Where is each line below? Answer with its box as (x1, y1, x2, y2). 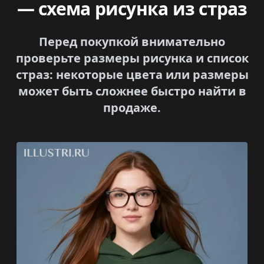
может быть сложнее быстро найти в (18, 83, 246, 99)
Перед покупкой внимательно (39, 34, 225, 49)
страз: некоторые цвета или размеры (15, 67, 249, 82)
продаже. (103, 100, 161, 115)
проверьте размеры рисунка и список (15, 50, 249, 66)
